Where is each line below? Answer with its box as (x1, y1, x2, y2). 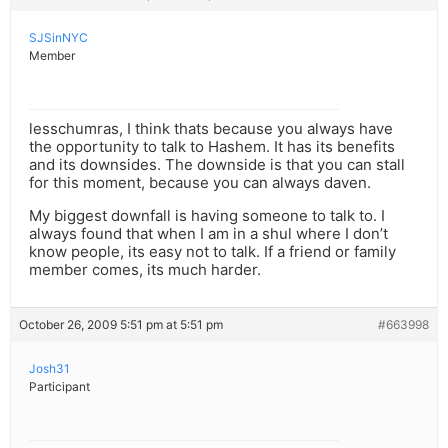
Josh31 (29, 361, 70, 377)
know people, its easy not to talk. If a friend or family (29, 242, 396, 262)
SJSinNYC (29, 30, 88, 46)
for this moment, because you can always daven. (29, 173, 371, 193)
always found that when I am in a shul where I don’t (29, 224, 388, 244)
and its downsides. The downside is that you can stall (29, 155, 405, 175)
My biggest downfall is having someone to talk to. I (29, 206, 385, 226)
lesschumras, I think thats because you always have (29, 119, 393, 139)
